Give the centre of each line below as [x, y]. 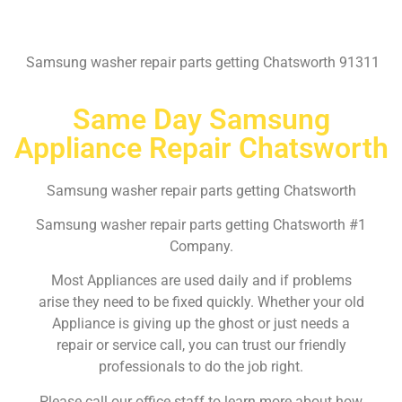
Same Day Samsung [201, 119]
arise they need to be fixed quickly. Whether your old [201, 302]
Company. [201, 246]
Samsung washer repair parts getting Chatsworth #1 [201, 224]
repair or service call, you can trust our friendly [201, 345]
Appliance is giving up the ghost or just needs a [201, 324]
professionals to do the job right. [201, 367]
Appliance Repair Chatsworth [201, 148]
